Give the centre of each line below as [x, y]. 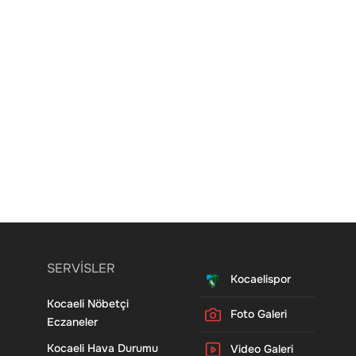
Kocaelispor [260, 279]
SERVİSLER [81, 269]
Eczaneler [72, 322]
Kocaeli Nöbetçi [88, 304]
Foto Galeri [258, 314]
